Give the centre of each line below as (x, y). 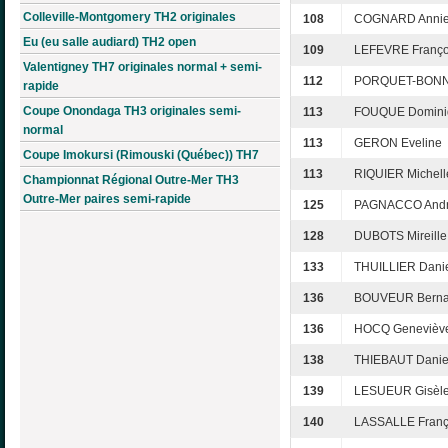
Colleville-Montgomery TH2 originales (129, 17)
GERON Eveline (398, 143)
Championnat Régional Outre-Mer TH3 (131, 180)
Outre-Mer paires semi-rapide (107, 199)
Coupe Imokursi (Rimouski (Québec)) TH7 (141, 155)
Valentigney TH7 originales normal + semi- (142, 67)
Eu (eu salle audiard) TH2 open (109, 42)
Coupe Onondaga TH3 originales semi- (132, 111)
